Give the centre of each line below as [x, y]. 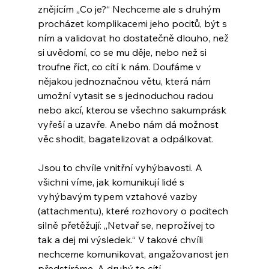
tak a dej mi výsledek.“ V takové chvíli [121, 240]
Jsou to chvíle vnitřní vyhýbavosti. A [121, 168]
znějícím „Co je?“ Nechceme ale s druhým [130, 9]
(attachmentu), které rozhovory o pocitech [134, 211]
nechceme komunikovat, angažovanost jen [134, 254]
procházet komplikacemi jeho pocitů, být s [133, 24]
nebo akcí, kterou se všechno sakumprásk [133, 110]
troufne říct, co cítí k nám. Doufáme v [120, 67]
